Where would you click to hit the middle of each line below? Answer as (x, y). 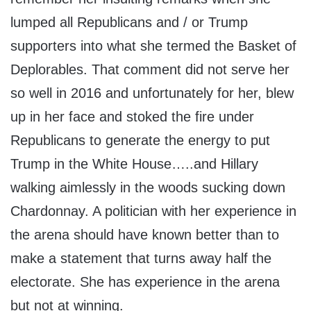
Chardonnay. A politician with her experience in (153, 211)
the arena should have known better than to (145, 234)
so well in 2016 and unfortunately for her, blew (152, 93)
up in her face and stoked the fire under (132, 116)
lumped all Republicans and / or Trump (129, 22)
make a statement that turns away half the (141, 258)
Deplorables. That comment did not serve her (150, 69)
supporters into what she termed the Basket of (153, 45)
